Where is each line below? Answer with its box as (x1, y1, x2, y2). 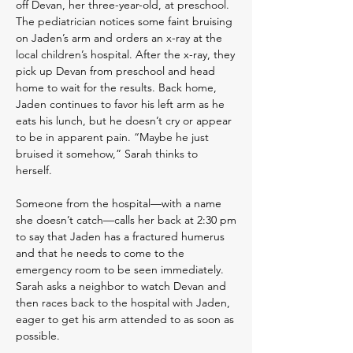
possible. (16, 329, 63, 343)
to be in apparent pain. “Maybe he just (16, 130, 209, 144)
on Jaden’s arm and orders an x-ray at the (16, 31, 222, 45)
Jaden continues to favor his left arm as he (16, 97, 225, 111)
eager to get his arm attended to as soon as (16, 312, 234, 326)
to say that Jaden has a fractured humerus (16, 229, 225, 243)
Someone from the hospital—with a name (16, 196, 221, 210)
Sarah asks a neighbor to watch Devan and (16, 279, 226, 293)
